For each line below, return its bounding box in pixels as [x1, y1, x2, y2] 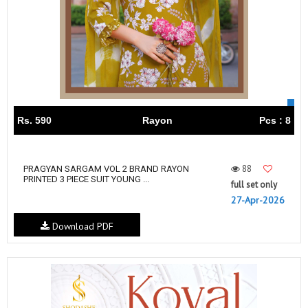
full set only [231, 179, 277, 191]
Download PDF [49, 220, 113, 233]
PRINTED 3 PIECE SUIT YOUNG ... [23, 174, 149, 185]
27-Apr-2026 [231, 194, 285, 207]
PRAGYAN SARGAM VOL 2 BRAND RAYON [23, 164, 189, 175]
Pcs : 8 [259, 115, 291, 126]
